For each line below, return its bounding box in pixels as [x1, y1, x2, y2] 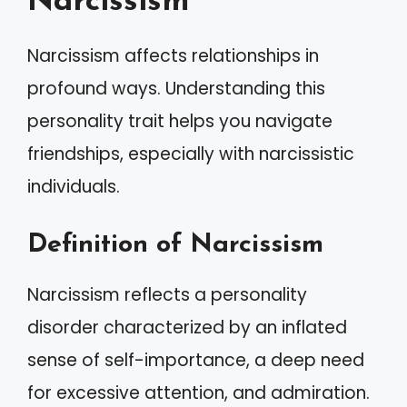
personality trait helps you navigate [27, 109, 333, 134]
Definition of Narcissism [27, 231, 323, 258]
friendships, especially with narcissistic [27, 142, 354, 166]
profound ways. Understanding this [27, 76, 325, 101]
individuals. [27, 174, 120, 199]
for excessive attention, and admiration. [27, 380, 370, 405]
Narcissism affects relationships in [27, 44, 319, 68]
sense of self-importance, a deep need [27, 347, 364, 372]
